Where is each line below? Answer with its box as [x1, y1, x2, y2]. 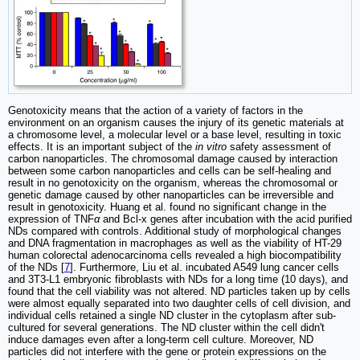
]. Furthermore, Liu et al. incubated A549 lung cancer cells [70, 260, 339, 273]
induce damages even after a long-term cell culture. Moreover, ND [8, 333, 313, 346]
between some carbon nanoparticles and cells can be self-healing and [8, 164, 331, 177]
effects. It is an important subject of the [8, 140, 195, 153]
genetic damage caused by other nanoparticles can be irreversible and [8, 188, 333, 201]
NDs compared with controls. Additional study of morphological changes [8, 224, 342, 237]
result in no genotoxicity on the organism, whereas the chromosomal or [8, 176, 337, 189]
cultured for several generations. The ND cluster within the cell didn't [8, 321, 325, 333]
